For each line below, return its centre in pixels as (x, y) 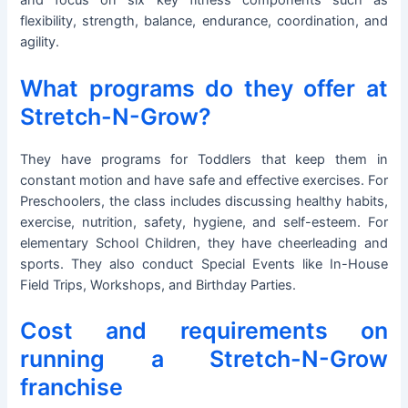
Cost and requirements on (204, 331)
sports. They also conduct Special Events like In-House (204, 264)
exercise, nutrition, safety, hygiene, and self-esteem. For (204, 222)
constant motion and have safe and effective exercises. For (204, 180)
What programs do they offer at (204, 88)
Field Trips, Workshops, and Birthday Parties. (158, 285)
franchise (72, 388)
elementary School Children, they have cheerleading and (204, 243)
